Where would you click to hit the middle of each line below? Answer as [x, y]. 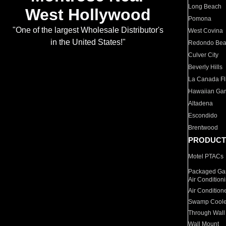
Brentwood [203, 128]
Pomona [200, 19]
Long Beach [205, 7]
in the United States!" [88, 42]
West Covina [206, 31]
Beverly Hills [206, 67]
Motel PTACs [206, 156]
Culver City [204, 55]
